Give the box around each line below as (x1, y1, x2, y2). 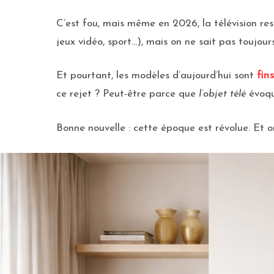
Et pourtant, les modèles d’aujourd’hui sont (56, 70, 257, 81)
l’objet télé (199, 89, 246, 100)
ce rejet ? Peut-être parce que (56, 89, 199, 100)
